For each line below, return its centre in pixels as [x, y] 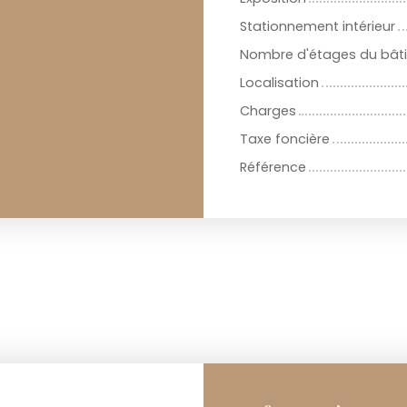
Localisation [279, 83]
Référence [273, 168]
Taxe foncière [285, 139]
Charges [268, 111]
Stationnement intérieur [318, 27]
